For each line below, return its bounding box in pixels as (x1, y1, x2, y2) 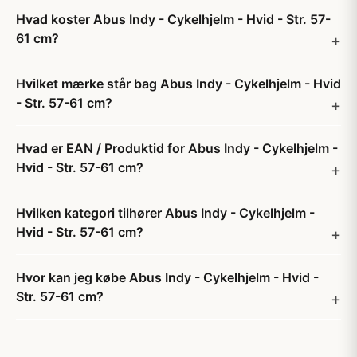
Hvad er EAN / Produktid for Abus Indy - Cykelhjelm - (16, 140, 338, 156)
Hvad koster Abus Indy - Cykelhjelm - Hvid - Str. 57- (16, 11, 331, 27)
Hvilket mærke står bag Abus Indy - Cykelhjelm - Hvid (16, 76, 341, 92)
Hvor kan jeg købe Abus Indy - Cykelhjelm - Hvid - (16, 269, 319, 285)
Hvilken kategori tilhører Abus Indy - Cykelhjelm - (16, 205, 315, 221)
